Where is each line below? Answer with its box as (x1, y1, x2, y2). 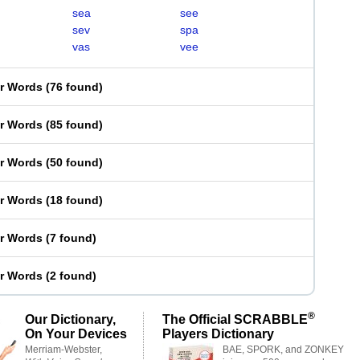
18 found (50, 194, 99, 207)
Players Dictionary (162, 326, 274, 341)
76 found (50, 80, 99, 93)
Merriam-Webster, (25, 344, 102, 355)
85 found (50, 118, 99, 131)
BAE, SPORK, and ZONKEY (223, 344, 344, 355)
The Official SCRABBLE (162, 312, 308, 326)
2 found (50, 269, 92, 282)
